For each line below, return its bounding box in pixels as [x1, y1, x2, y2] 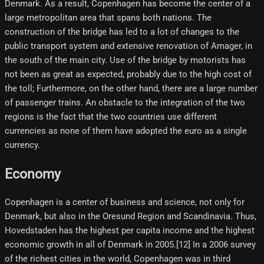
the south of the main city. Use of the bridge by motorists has [5, 55, 246, 66]
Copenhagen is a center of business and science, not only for [5, 197, 245, 208]
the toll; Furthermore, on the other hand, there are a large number [5, 83, 258, 94]
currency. [5, 140, 40, 151]
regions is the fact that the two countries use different [5, 111, 217, 123]
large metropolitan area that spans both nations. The [5, 12, 212, 24]
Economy [5, 166, 61, 181]
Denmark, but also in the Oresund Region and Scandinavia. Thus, [5, 211, 256, 222]
